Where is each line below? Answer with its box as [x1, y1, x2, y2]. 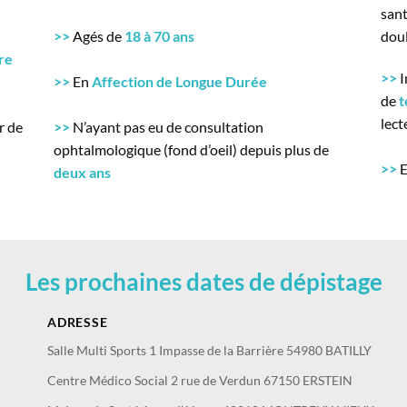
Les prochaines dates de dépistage [25, 268, 382, 296]
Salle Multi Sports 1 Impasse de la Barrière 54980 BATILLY [47, 342, 372, 359]
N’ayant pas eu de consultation [70, 118, 263, 136]
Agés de [70, 27, 124, 45]
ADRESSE [47, 314, 108, 331]
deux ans [54, 164, 111, 182]
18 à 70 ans [124, 27, 194, 45]
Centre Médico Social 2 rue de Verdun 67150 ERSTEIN [47, 372, 353, 389]
